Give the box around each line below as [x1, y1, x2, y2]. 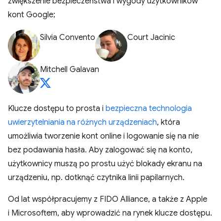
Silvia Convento [40, 33, 95, 42]
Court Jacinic [127, 33, 175, 42]
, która [157, 117, 180, 127]
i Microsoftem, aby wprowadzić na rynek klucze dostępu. [8, 208, 212, 218]
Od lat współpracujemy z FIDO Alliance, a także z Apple [8, 194, 207, 204]
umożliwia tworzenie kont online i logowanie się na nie [8, 131, 199, 141]
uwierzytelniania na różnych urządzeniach [8, 117, 157, 127]
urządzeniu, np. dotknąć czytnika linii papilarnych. [8, 173, 184, 183]
